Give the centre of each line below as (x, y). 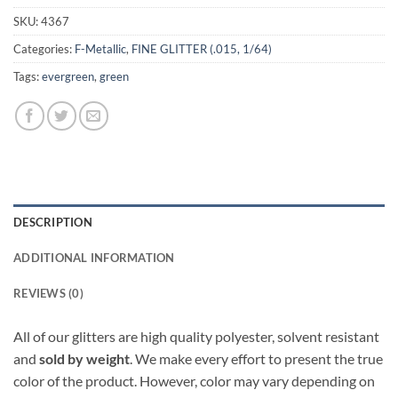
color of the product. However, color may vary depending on (194, 381)
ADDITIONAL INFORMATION (94, 258)
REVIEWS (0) (48, 294)
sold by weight (84, 359)
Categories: (44, 49)
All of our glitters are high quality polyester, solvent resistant (196, 337)
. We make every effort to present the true (256, 359)
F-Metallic (100, 49)
